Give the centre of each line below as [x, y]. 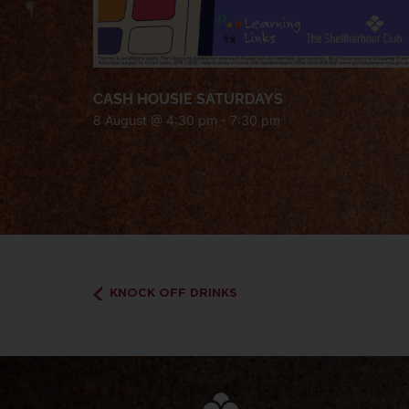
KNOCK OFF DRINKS [171, 292]
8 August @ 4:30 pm [155, 120]
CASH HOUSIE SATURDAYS [188, 99]
